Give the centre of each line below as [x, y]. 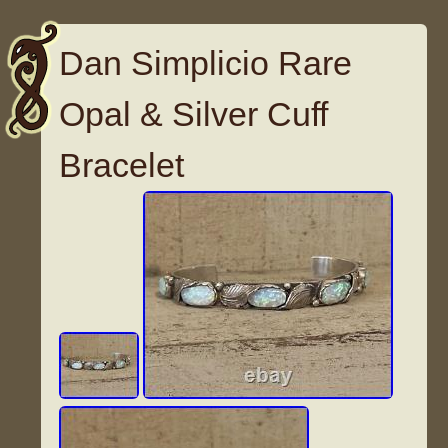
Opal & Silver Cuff [194, 114]
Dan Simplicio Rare [206, 63]
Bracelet [122, 165]
